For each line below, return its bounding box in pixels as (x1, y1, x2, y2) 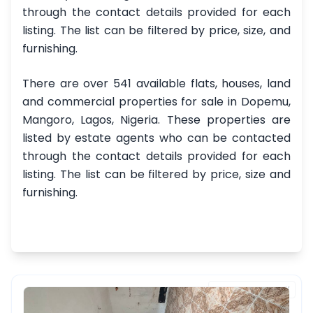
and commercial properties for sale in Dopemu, (22, 94, 291, 110)
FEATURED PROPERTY (214, 284, 289, 296)
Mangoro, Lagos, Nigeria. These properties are (22, 112, 291, 129)
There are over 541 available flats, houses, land (22, 75, 291, 92)
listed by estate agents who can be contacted (22, 130, 291, 147)
